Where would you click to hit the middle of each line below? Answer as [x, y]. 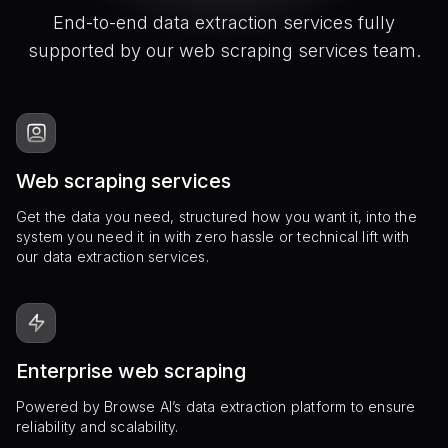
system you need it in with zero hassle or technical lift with [213, 236]
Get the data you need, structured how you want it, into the [216, 216]
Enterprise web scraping [131, 370]
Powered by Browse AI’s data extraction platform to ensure [216, 406]
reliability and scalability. [99, 426]
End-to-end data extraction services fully [224, 22]
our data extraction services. [112, 256]
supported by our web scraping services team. [224, 50]
